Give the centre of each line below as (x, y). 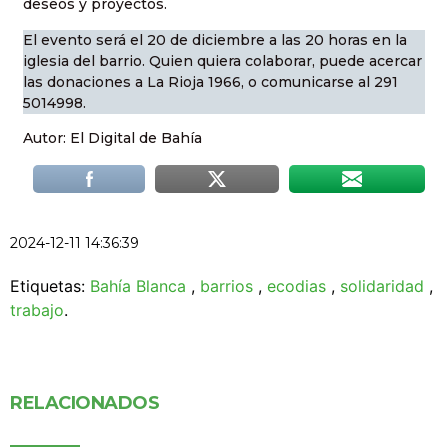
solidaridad (382, 286)
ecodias (296, 286)
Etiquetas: (50, 286)
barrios (226, 286)
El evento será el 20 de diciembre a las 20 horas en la (215, 39)
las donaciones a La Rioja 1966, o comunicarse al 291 (210, 81)
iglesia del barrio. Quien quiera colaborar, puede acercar (222, 60)
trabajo (37, 310)
